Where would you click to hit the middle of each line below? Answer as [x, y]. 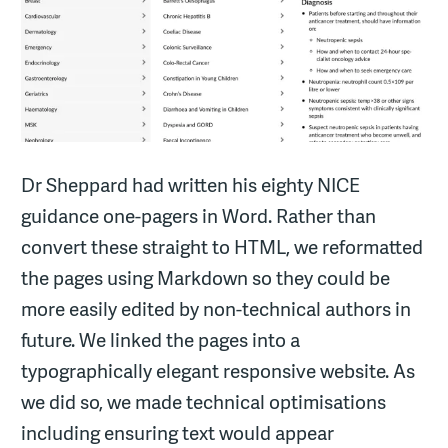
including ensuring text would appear [178, 432]
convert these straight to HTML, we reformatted [222, 246]
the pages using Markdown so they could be [206, 277]
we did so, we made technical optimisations [204, 401]
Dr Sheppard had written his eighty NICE [191, 184]
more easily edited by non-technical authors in [216, 308]
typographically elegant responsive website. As [218, 370]
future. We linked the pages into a [161, 339]
